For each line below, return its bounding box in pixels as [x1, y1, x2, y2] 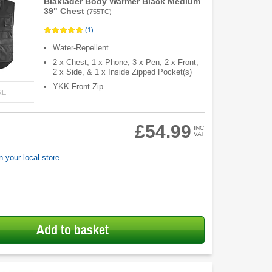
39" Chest [44, 6, 85, 16]
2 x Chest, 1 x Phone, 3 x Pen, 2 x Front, [53, 58, 199, 67]
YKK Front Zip [53, 82, 104, 92]
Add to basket [36, 222, 109, 238]
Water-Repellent [53, 43, 109, 53]
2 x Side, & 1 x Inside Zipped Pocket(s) [53, 67, 192, 77]
